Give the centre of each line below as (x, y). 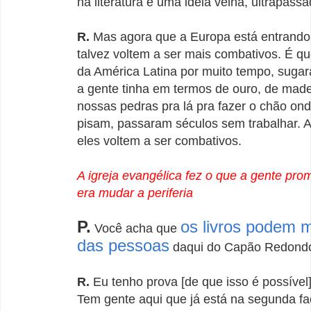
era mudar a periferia (135, 193)
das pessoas (123, 245)
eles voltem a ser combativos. (159, 141)
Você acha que (136, 228)
